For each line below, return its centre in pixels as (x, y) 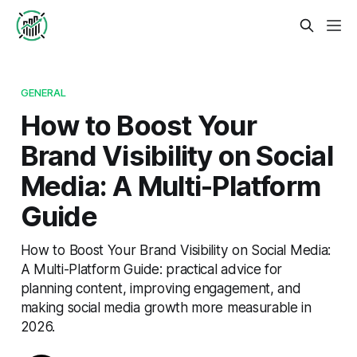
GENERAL (43, 92)
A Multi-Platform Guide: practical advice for (151, 269)
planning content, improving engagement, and (161, 288)
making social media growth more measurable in (166, 307)
